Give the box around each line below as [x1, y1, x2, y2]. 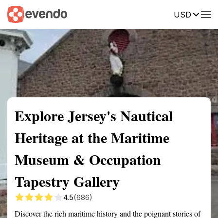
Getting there [80, 9, 122, 18]
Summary [7, 9, 36, 18]
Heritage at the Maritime [15, 127, 169, 148]
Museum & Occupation [15, 148, 161, 170]
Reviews [187, 9, 215, 18]
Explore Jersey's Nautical [15, 105, 173, 126]
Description [136, 9, 173, 18]
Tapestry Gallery [15, 170, 120, 192]
